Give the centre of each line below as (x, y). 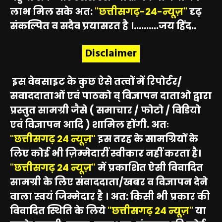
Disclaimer (111, 54)
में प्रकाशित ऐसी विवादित (149, 168)
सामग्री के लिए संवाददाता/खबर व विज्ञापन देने (109, 182)
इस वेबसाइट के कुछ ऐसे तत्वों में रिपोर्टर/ (96, 82)
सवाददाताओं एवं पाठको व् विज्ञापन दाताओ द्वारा (111, 96)
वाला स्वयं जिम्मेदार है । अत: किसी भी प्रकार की (110, 197)
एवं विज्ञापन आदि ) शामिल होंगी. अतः (89, 125)
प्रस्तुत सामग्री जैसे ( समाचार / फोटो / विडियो (105, 111)
